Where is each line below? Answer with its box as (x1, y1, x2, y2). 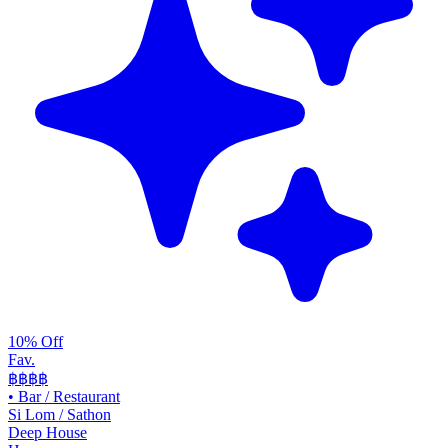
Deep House (8, 424, 87, 441)
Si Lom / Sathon (8, 406, 111, 423)
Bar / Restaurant (18, 388, 120, 405)
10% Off (8, 333, 63, 350)
